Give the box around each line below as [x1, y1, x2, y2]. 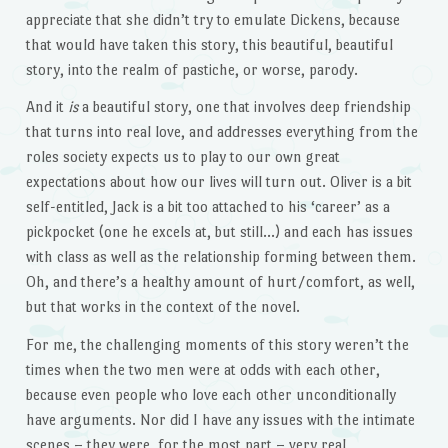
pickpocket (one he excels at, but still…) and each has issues [25, 223, 413, 241]
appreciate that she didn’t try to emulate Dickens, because [25, 10, 400, 28]
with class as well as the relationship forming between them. [25, 248, 416, 266]
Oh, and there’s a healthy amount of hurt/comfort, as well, [25, 273, 415, 291]
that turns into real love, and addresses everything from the [25, 123, 418, 141]
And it [25, 98, 68, 116]
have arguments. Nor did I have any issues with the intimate [25, 411, 415, 429]
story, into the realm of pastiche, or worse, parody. [25, 60, 358, 78]
